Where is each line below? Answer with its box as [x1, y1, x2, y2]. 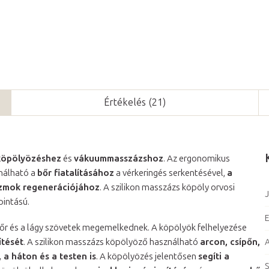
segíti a [198, 250, 229, 262]
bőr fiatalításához [37, 167, 114, 178]
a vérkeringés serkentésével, [114, 167, 227, 178]
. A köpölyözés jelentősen [96, 250, 198, 262]
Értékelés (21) [104, 96, 166, 108]
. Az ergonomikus [163, 153, 230, 164]
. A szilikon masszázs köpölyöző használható [23, 236, 200, 247]
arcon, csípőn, [200, 236, 260, 247]
